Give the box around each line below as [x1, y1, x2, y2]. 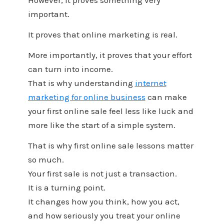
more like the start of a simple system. [27, 119, 175, 130]
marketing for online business [27, 91, 145, 102]
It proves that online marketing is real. [27, 29, 177, 40]
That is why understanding [27, 77, 135, 88]
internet [134, 77, 166, 88]
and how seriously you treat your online [27, 210, 180, 220]
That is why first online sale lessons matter [27, 140, 193, 150]
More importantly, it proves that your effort [27, 49, 192, 60]
